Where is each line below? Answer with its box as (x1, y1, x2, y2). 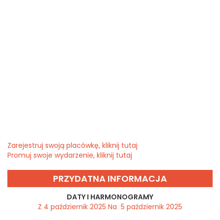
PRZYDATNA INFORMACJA (53, 172, 167, 185)
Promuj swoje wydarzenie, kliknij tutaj (7, 150, 132, 161)
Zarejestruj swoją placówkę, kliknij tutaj (7, 140, 137, 151)
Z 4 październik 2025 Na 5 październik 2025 (38, 202, 182, 212)
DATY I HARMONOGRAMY (67, 192, 153, 202)
